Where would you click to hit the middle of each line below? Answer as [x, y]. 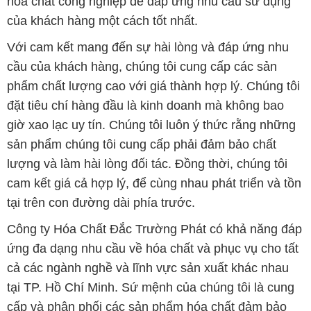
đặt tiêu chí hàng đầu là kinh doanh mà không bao [145, 106]
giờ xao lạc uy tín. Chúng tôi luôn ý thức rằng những [151, 125]
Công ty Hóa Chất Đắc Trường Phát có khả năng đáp [154, 229]
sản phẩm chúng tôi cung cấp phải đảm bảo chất [141, 145]
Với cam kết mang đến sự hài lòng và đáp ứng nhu [148, 48]
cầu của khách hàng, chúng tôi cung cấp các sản [142, 67]
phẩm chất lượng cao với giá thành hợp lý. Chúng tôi [153, 86]
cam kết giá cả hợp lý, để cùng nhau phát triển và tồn [154, 184]
